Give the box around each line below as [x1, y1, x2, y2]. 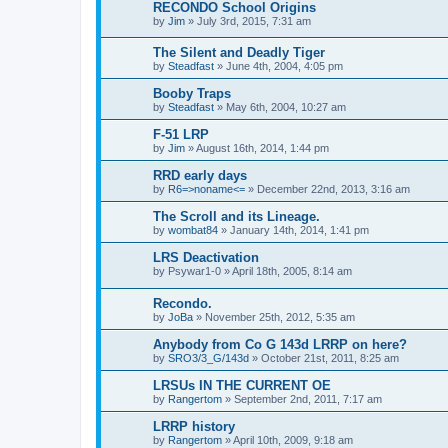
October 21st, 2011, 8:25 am [261, 351, 399, 364]
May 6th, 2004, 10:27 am [226, 101, 346, 114]
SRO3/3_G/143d [168, 351, 249, 364]
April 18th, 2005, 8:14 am [232, 265, 352, 278]
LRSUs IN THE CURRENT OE [153, 377, 331, 393]
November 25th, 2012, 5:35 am [205, 310, 355, 323]
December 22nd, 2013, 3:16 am [257, 183, 410, 196]
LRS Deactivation [153, 250, 259, 266]
